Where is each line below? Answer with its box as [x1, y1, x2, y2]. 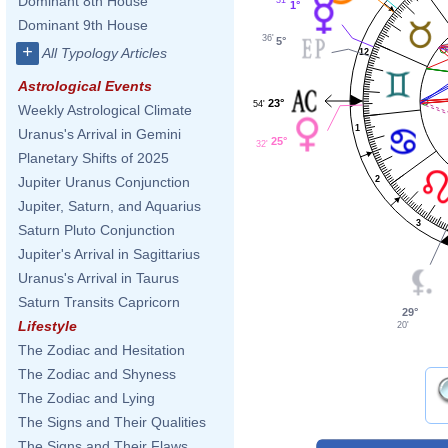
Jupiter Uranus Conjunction [18, 174, 190, 190]
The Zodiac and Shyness [18, 366, 176, 382]
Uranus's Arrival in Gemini [18, 126, 181, 142]
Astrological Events [18, 78, 152, 94]
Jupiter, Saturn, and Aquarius [18, 198, 201, 214]
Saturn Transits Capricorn [18, 294, 180, 310]
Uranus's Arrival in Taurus [18, 270, 179, 286]
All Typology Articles [42, 45, 167, 61]
